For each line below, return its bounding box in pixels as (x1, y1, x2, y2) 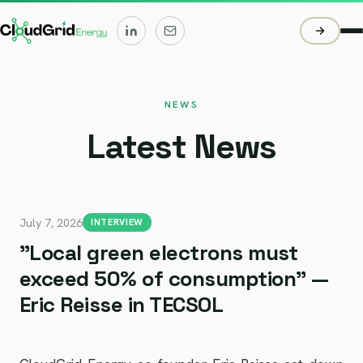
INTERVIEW (91, 216, 143, 228)
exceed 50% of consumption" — (19, 265, 329, 293)
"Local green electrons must (19, 239, 298, 267)
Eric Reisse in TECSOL (19, 291, 224, 318)
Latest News (86, 125, 277, 168)
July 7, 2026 (19, 215, 83, 230)
